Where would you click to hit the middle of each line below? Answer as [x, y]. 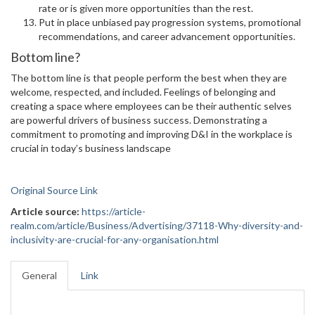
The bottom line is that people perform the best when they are [149, 78]
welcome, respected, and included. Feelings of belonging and [143, 92]
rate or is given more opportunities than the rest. [146, 8]
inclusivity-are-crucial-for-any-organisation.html [115, 239]
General [39, 275]
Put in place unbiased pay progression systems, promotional [170, 22]
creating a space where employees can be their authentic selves [151, 106]
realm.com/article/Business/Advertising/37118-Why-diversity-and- [157, 225]
